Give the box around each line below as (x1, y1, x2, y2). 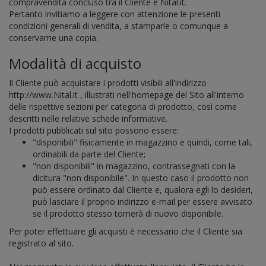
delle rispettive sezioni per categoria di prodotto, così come (9, 101, 237, 112)
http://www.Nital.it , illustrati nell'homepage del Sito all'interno (9, 89, 244, 100)
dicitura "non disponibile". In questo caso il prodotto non (33, 172, 249, 183)
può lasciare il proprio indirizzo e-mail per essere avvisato (33, 196, 252, 207)
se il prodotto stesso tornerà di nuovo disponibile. (33, 208, 223, 219)
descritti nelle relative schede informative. (9, 113, 167, 124)
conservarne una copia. (9, 32, 98, 43)
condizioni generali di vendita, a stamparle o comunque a (9, 20, 228, 31)
